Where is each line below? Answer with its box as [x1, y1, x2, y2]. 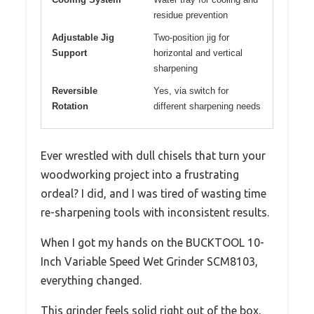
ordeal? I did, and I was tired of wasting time [41, 186, 266, 200]
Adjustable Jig [52, 32, 114, 43]
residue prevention [153, 9, 228, 20]
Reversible [52, 85, 97, 96]
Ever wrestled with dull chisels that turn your [41, 149, 266, 162]
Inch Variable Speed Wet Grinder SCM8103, [41, 254, 258, 268]
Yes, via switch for [153, 85, 228, 96]
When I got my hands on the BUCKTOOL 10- [41, 235, 264, 249]
